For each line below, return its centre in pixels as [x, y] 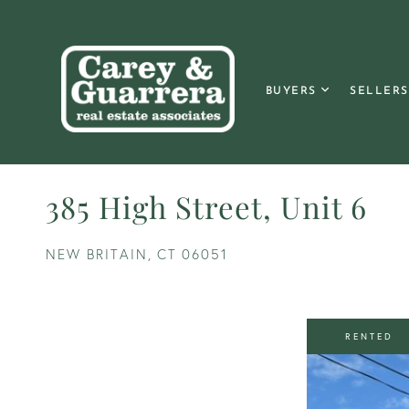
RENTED [369, 336]
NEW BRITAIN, [99, 254]
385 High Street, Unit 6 [206, 206]
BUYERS [291, 91]
